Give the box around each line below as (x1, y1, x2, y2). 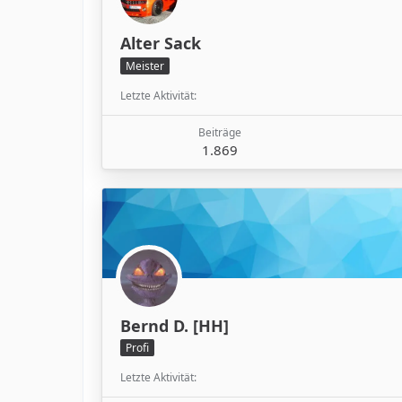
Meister (126, 57, 164, 74)
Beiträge (198, 124, 241, 140)
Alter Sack (120, 32, 201, 55)
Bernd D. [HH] (120, 314, 229, 336)
